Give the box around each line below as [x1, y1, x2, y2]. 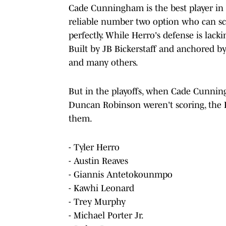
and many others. [69, 57, 138, 68]
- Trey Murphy [69, 196, 126, 207]
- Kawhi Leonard [69, 183, 134, 193]
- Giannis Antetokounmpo [69, 169, 173, 180]
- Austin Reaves [69, 155, 128, 166]
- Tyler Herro [69, 142, 120, 152]
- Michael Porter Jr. [69, 210, 144, 220]
